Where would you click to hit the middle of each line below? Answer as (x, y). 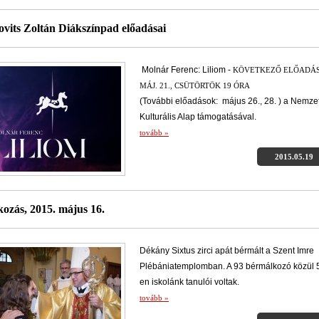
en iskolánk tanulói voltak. (189, 282)
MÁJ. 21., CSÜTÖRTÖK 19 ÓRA (195, 85)
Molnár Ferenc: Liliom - (186, 70)
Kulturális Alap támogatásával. (198, 117)
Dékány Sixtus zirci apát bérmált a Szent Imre (227, 251)
